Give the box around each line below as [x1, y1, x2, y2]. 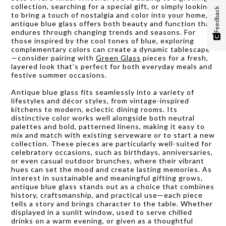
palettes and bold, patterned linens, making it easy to [11, 122, 205, 131]
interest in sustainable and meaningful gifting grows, [11, 173, 203, 182]
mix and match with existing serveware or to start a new [11, 130, 215, 139]
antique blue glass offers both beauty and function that [11, 19, 213, 28]
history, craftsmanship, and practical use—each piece [11, 190, 203, 199]
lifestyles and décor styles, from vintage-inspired [11, 96, 189, 105]
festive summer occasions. [11, 70, 107, 79]
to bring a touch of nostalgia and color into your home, [11, 10, 208, 19]
